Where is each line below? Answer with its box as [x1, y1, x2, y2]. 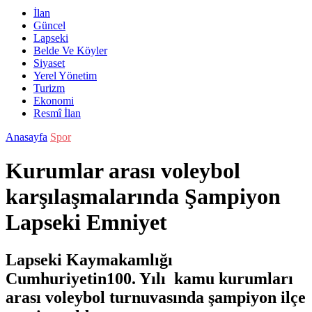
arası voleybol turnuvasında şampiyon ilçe [6, 288, 306, 306]
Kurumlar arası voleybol [6, 158, 240, 184]
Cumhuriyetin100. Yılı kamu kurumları [6, 269, 293, 288]
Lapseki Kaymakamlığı [6, 250, 173, 269]
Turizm [33, 82, 65, 94]
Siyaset [33, 57, 65, 69]
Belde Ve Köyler [33, 45, 107, 56]
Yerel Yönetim [33, 70, 97, 81]
